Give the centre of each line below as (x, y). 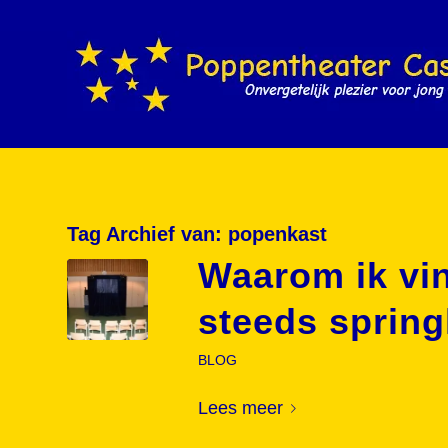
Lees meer (240, 407)
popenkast (277, 234)
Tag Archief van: (147, 234)
